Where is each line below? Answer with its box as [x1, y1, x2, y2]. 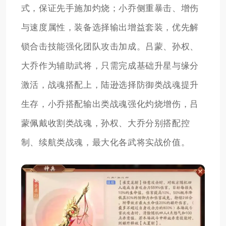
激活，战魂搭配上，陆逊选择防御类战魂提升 [21, 80, 199, 90]
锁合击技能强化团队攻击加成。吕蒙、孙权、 [21, 41, 199, 51]
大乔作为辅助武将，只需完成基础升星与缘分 [21, 61, 199, 71]
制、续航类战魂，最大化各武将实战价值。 [21, 137, 190, 147]
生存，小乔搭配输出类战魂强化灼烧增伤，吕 [21, 99, 199, 109]
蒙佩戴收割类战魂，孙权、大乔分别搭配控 [21, 118, 190, 128]
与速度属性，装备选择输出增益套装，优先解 [21, 22, 199, 32]
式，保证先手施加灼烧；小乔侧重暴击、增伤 [21, 3, 199, 13]
